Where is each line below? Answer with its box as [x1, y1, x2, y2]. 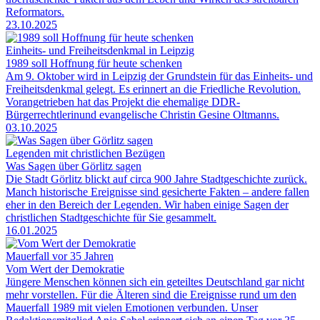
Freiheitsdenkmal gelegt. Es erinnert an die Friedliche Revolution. [6, 83, 301, 96]
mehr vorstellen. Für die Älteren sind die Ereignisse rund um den [6, 289, 296, 301]
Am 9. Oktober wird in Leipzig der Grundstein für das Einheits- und [6, 70, 313, 83]
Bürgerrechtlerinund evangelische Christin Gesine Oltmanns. [6, 109, 279, 121]
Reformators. [6, 6, 64, 19]
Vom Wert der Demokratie [6, 263, 124, 276]
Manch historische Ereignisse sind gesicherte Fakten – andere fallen [6, 186, 309, 199]
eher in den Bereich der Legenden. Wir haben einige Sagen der [6, 199, 289, 211]
